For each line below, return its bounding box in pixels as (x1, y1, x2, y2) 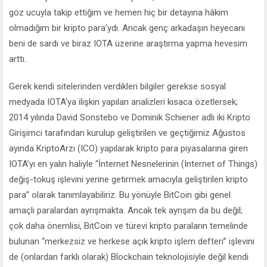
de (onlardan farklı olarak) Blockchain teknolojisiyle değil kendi (9, 252, 249, 263)
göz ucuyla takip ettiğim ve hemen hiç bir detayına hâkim (9, 7, 228, 18)
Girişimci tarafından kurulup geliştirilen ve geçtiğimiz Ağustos (9, 128, 246, 139)
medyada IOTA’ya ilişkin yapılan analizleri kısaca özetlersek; (9, 97, 238, 108)
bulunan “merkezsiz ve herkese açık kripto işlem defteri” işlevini (9, 236, 254, 247)
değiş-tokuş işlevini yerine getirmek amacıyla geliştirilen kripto (9, 174, 248, 185)
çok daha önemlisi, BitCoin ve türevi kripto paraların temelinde (9, 221, 248, 232)
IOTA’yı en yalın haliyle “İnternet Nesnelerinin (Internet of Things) (9, 159, 257, 170)
